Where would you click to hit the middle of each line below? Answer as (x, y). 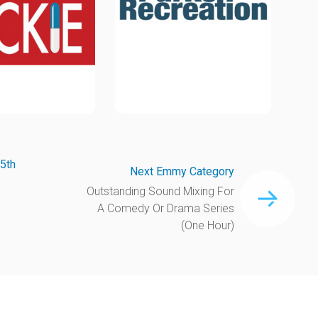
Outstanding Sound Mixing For (161, 191)
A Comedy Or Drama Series (166, 208)
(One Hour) (208, 225)
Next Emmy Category (182, 171)
